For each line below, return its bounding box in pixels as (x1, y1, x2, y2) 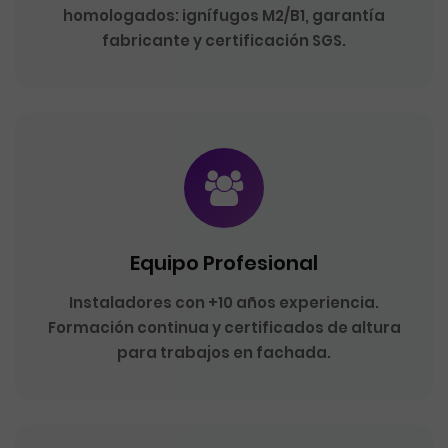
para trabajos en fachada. (117, 342, 331, 363)
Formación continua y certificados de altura (47, 317, 401, 338)
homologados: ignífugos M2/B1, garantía (63, 5, 385, 26)
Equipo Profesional (130, 249, 318, 277)
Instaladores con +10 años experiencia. (69, 292, 379, 313)
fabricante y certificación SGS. (102, 30, 346, 51)
